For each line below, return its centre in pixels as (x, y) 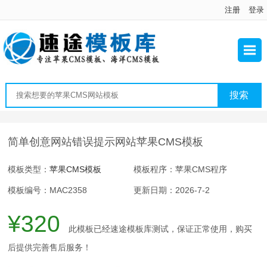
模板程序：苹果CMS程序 (180, 169)
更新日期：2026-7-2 (171, 190)
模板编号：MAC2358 (48, 190)
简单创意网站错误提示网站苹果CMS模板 (106, 142)
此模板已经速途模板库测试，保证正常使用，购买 (161, 229)
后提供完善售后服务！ (50, 247)
